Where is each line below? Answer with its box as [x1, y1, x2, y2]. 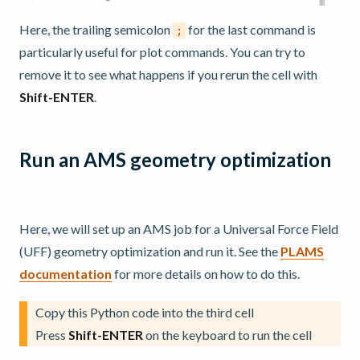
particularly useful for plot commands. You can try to [19, 44, 305, 60]
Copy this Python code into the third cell [35, 305, 254, 321]
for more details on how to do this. [112, 266, 300, 282]
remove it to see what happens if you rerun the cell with [19, 67, 317, 83]
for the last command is [186, 22, 316, 38]
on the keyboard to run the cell [143, 327, 312, 343]
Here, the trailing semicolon [19, 22, 173, 38]
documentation [19, 266, 112, 282]
